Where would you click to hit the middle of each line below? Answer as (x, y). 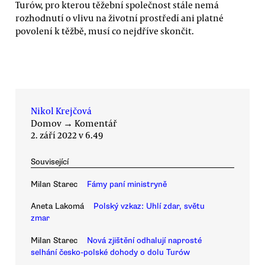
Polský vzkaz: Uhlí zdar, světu (149, 206)
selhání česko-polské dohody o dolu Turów (110, 252)
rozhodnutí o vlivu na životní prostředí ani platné (119, 17)
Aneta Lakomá (57, 206)
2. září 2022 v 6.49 (67, 135)
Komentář (96, 123)
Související (50, 161)
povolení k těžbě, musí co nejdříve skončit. (105, 30)
